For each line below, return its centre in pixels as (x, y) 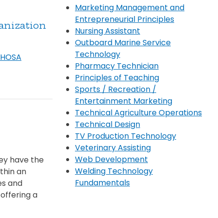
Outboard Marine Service (123, 42)
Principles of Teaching (117, 77)
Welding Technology (114, 171)
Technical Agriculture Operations (138, 112)
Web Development (111, 159)
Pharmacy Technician (117, 66)
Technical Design (108, 124)
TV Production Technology (126, 136)
